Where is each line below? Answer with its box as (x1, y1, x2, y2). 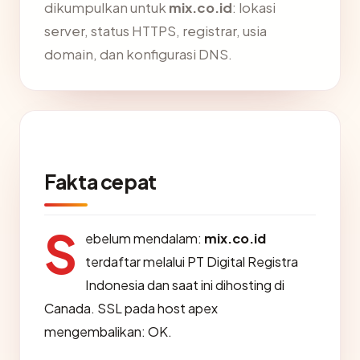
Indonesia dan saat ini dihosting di (85, 276, 284, 293)
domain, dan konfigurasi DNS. (44, 46, 232, 63)
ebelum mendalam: (85, 230, 204, 247)
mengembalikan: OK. (44, 323, 172, 340)
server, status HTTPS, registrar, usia (44, 22, 267, 39)
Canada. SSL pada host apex (44, 300, 218, 317)
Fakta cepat (44, 169, 157, 194)
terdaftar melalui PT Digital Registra (85, 253, 298, 270)
